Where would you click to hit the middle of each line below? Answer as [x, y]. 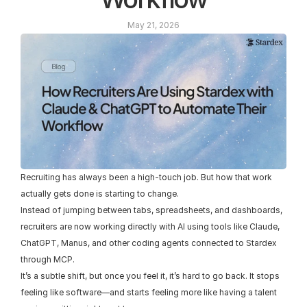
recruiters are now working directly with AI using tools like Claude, [150, 226]
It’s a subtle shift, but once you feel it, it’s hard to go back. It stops [150, 276]
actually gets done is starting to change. [100, 194]
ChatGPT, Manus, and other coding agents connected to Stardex [149, 243]
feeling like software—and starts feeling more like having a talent [149, 292]
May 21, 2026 [153, 25]
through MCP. [48, 259]
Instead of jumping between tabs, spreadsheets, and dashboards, [151, 210]
